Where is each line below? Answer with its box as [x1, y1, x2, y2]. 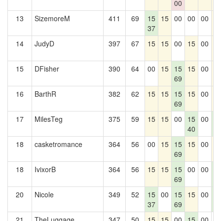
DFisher [35, 64, 59, 74]
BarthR [35, 89, 56, 99]
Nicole [35, 189, 54, 199]
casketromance [35, 139, 82, 149]
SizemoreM [35, 13, 70, 23]
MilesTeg [35, 114, 63, 124]
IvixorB [35, 164, 56, 174]
